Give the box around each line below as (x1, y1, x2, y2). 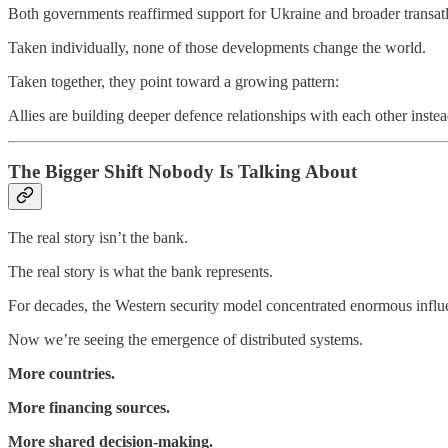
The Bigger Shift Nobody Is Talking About (8, 161, 357, 183)
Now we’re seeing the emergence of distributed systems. (8, 331, 363, 349)
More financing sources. (8, 399, 170, 417)
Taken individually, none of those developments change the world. (8, 38, 426, 56)
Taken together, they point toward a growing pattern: (8, 72, 339, 90)
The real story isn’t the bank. (8, 229, 188, 247)
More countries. (8, 365, 115, 383)
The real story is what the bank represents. (8, 263, 273, 281)
